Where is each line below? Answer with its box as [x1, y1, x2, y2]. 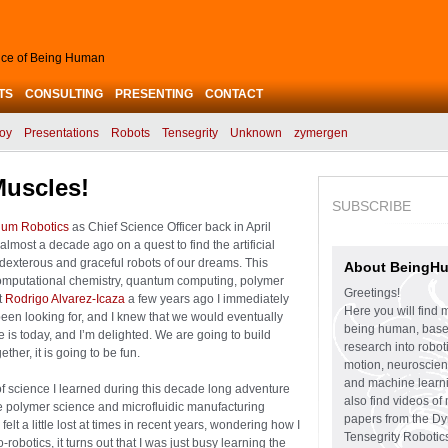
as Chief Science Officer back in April [69, 220, 271, 234]
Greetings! [344, 286, 400, 301]
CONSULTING [25, 87, 103, 101]
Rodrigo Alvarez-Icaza [5, 292, 125, 306]
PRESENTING [115, 87, 193, 101]
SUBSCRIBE [332, 198, 411, 214]
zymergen [294, 126, 348, 140]
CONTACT [205, 87, 263, 101]
